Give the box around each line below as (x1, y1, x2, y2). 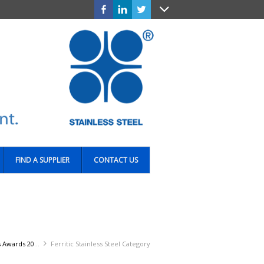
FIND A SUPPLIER (15, 154, 70, 165)
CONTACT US (94, 154, 138, 165)
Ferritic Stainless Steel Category (50, 239, 150, 248)
